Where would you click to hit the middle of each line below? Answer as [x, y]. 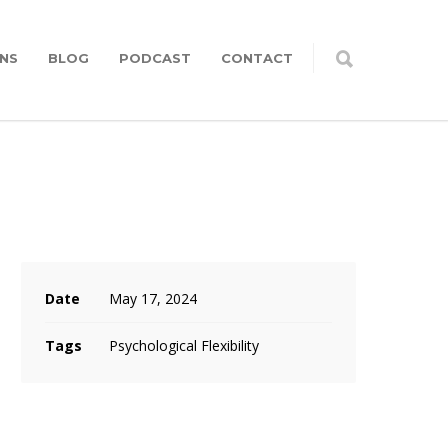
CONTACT [257, 58]
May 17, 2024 [153, 298]
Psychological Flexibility [184, 345]
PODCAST [155, 58]
